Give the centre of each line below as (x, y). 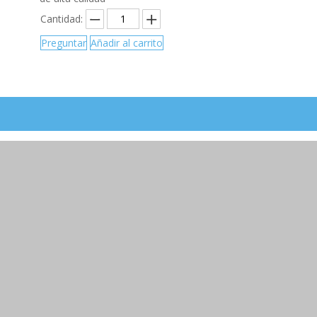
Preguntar (64, 43)
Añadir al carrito (127, 43)
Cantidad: (62, 19)
